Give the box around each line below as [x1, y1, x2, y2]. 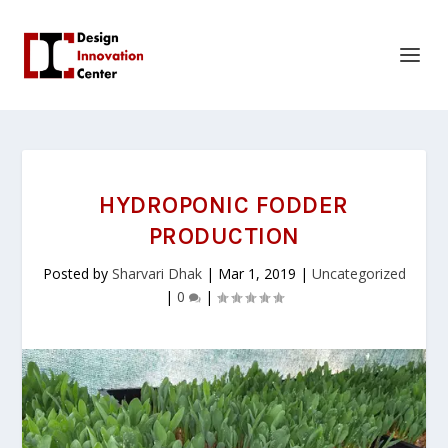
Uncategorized [311, 264, 406, 283]
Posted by [42, 264, 112, 283]
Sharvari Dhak [111, 264, 202, 283]
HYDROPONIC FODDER [99, 191, 349, 219]
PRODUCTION [148, 222, 300, 250]
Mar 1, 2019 [217, 264, 296, 283]
